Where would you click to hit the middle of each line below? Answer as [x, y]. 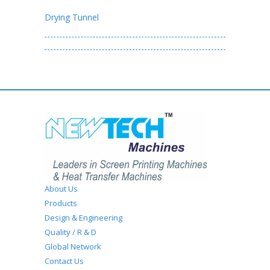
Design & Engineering [83, 217]
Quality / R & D [71, 232]
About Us [61, 188]
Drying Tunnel [72, 17]
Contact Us [64, 261]
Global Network [73, 246]
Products [61, 203]
